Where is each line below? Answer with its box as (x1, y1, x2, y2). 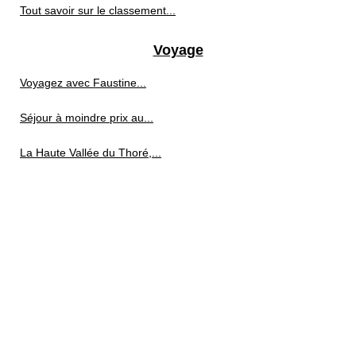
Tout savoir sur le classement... (20, 4, 176, 17)
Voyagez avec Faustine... (20, 76, 146, 89)
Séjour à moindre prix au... (20, 111, 153, 124)
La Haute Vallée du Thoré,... (20, 146, 161, 159)
